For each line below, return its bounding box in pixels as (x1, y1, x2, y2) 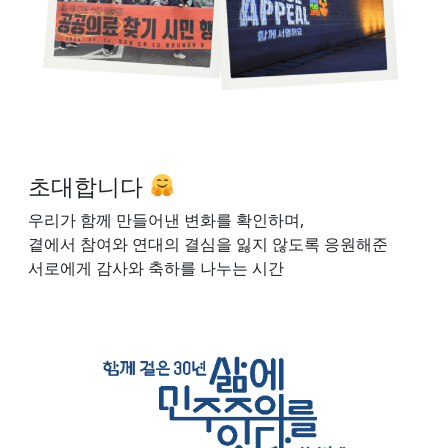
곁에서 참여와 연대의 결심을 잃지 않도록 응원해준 (28, 233, 392, 256)
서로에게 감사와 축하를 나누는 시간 (28, 257, 284, 280)
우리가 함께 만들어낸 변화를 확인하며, (28, 209, 304, 232)
